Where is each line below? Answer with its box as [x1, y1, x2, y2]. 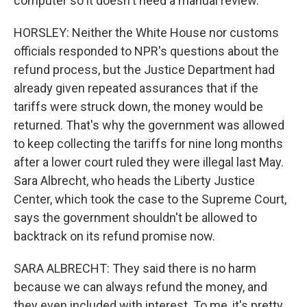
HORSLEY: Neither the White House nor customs [14, 25, 279, 40]
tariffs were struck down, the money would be [14, 99, 263, 114]
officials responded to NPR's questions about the [14, 44, 279, 58]
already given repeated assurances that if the [14, 81, 258, 95]
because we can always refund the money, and [14, 280, 267, 294]
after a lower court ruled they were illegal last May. [14, 155, 284, 169]
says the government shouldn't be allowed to [14, 210, 257, 225]
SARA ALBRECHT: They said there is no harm [14, 261, 256, 275]
